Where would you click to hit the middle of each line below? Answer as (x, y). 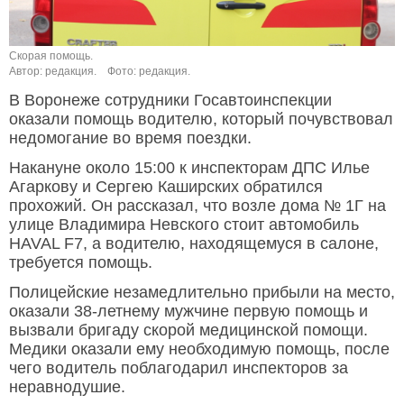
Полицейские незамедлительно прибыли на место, (202, 293)
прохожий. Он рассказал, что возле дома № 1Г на (197, 206)
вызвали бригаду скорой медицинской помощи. (188, 331)
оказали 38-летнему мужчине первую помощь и (188, 312)
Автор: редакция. (53, 72)
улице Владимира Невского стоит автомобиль (184, 225)
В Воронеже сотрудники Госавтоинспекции (170, 101)
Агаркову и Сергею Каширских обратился (166, 187)
